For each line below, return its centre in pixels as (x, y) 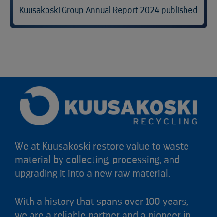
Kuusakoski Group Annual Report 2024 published (108, 10)
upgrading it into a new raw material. (93, 173)
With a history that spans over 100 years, (102, 201)
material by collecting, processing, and (97, 160)
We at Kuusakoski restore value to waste (102, 146)
